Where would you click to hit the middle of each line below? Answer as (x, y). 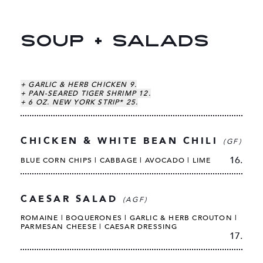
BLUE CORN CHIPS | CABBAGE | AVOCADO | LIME (116, 161)
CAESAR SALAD (72, 199)
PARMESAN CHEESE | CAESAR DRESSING (99, 227)
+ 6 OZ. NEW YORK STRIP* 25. (80, 102)
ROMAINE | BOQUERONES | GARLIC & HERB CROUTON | (129, 218)
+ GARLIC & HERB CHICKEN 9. (79, 85)
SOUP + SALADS (115, 43)
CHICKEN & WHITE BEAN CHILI (122, 141)
